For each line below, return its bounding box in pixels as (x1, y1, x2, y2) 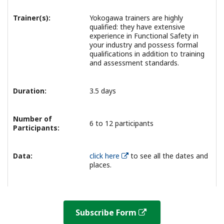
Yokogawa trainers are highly (89, 12, 183, 22)
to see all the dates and (128, 150, 208, 160)
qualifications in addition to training (89, 48, 204, 58)
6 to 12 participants (89, 118, 153, 128)
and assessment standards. (89, 57, 179, 67)
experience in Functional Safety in (89, 30, 198, 40)
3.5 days (89, 85, 116, 95)
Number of (13, 113, 52, 123)
